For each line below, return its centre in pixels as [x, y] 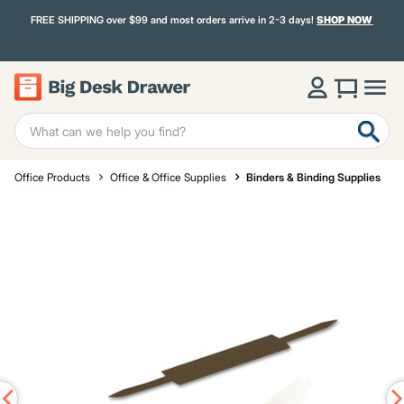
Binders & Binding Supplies [313, 177]
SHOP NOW [345, 20]
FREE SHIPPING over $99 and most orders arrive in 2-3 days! [174, 20]
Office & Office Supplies [168, 177]
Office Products [52, 177]
